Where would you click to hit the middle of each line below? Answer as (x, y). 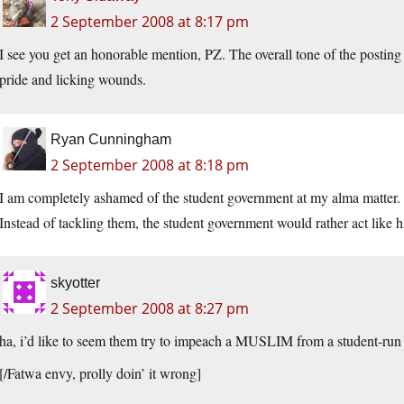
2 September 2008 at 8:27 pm (150, 309)
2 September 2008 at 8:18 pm (150, 165)
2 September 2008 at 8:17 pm (150, 22)
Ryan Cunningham (111, 140)
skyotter (75, 283)
